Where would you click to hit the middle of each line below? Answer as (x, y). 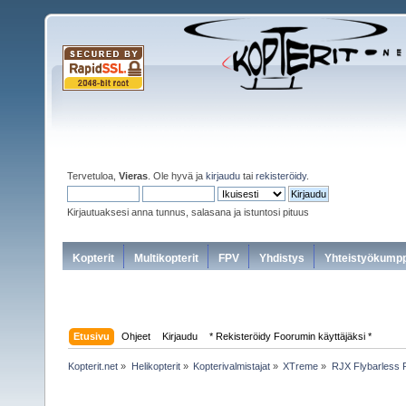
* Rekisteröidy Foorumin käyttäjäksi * (291, 336)
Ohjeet (136, 336)
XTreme (301, 367)
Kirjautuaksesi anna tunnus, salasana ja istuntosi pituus (188, 212)
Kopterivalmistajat (231, 367)
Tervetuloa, (93, 176)
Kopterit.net (93, 367)
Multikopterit (166, 258)
